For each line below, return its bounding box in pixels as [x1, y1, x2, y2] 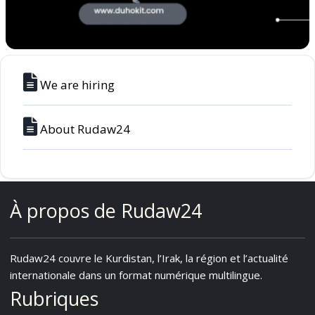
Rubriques [10, 285, 98, 311]
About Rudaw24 [40, 120, 130, 137]
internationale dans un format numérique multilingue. [10, 267, 262, 282]
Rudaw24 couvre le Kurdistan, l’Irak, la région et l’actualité [10, 250, 288, 265]
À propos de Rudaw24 [10, 197, 202, 224]
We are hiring [40, 76, 115, 93]
